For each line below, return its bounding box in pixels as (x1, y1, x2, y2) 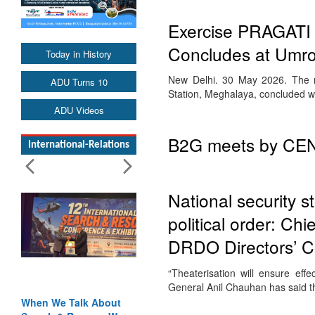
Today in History (46, 46, 112, 60)
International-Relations (28, 139, 129, 150)
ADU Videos (53, 103, 104, 117)
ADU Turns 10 (50, 75, 108, 89)
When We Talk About (21, 295, 121, 309)
